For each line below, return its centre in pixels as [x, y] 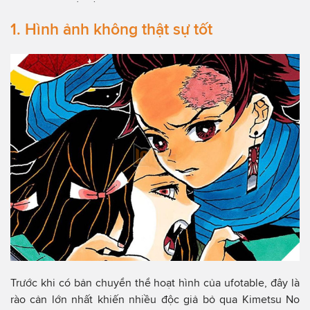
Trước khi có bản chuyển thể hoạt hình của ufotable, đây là [155, 283]
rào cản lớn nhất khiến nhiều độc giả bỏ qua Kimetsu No [155, 300]
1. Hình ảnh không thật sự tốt [111, 29]
